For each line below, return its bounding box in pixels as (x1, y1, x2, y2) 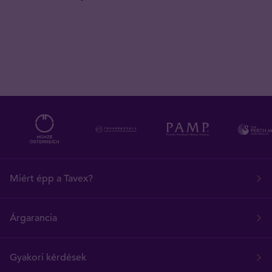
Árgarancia (10, 211, 57, 224)
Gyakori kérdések (10, 251, 86, 263)
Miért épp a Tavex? (10, 172, 93, 185)
